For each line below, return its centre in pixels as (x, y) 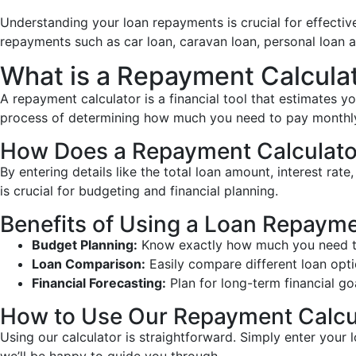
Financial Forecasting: (99, 283)
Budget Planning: (85, 245)
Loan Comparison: (89, 264)
